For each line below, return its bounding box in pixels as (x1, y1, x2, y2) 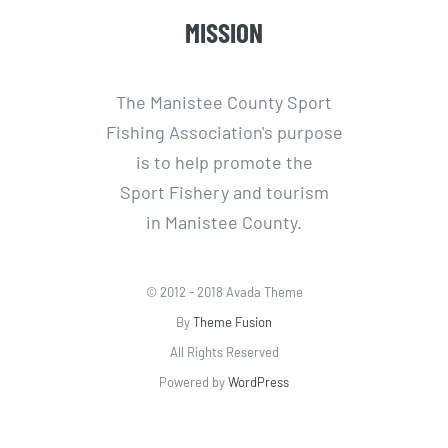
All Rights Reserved (169, 344, 279, 361)
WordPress (228, 374, 289, 391)
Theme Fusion (193, 314, 272, 331)
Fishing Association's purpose (105, 121, 343, 144)
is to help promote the (135, 151, 313, 174)
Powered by (159, 374, 228, 391)
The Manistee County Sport (116, 91, 332, 114)
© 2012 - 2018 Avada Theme (145, 284, 303, 301)
